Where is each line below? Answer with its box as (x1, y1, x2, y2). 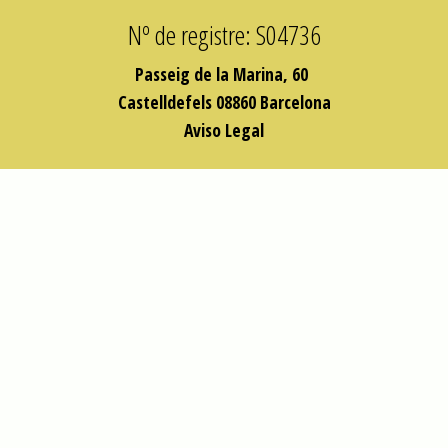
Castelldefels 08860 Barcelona (117, 90, 331, 114)
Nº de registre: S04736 (127, 17, 321, 53)
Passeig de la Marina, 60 (135, 62, 313, 86)
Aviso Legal (184, 118, 264, 142)
